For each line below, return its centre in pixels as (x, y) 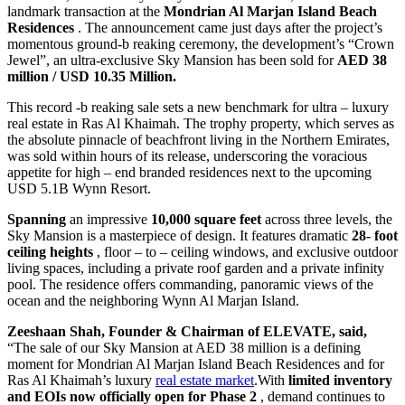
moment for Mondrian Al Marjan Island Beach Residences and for (196, 363)
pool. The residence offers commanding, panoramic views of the (190, 284)
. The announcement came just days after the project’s (228, 27)
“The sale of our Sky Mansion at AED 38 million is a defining (184, 347)
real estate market (205, 380)
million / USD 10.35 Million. (92, 76)
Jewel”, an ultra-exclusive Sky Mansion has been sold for (172, 60)
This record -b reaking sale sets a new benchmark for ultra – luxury (198, 107)
